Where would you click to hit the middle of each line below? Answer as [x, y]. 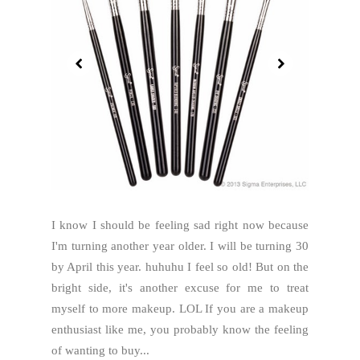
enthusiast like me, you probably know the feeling [180, 329]
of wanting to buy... [100, 350]
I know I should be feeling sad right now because [180, 225]
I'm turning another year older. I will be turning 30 [180, 246]
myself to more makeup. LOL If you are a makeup [180, 309]
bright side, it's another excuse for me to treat [180, 288]
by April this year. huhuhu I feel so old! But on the [180, 267]
